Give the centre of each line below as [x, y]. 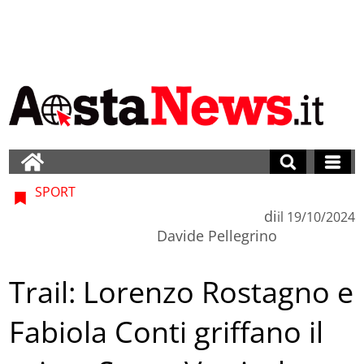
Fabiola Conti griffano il [167, 332]
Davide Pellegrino [217, 235]
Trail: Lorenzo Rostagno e [182, 292]
